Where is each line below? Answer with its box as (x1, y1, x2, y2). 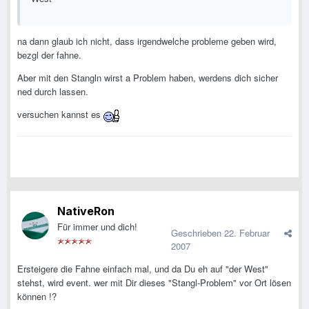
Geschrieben (171, 226, 224, 240)
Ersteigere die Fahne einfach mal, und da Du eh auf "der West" (17, 262, 268, 276)
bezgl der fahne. (17, 48, 81, 62)
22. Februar (224, 226, 270, 240)
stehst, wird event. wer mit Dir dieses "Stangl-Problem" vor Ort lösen (17, 276, 291, 290)
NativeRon (57, 204, 114, 219)
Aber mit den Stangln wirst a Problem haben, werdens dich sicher (17, 71, 278, 85)
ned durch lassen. (17, 85, 88, 99)
